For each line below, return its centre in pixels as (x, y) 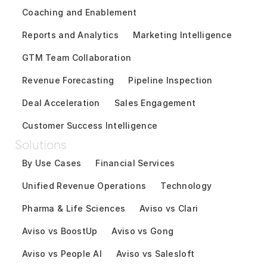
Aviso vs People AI (62, 253)
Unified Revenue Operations (84, 185)
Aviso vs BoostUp (60, 231)
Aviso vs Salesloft (156, 253)
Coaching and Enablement (80, 12)
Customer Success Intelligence (90, 125)
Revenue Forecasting (68, 80)
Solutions (41, 144)
